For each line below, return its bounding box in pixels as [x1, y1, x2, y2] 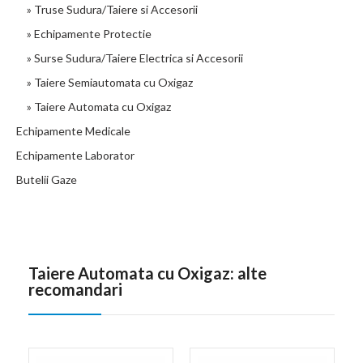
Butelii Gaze [16, 172, 77, 186]
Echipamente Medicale [16, 123, 130, 138]
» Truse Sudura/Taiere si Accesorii [22, 2, 198, 16]
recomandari [28, 279, 122, 299]
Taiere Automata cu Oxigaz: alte [28, 263, 267, 283]
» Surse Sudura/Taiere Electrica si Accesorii [22, 50, 243, 65]
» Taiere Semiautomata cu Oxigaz [22, 75, 193, 89]
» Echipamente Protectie [22, 26, 152, 41]
